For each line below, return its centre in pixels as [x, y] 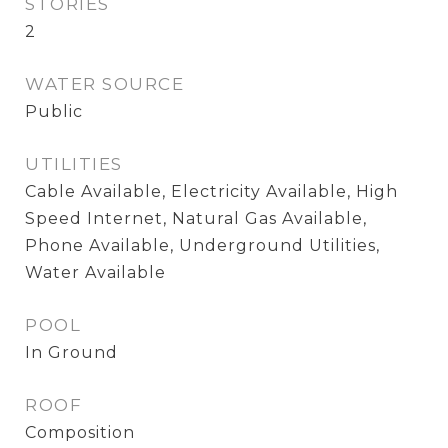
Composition [80, 432]
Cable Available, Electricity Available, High [211, 191]
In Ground [71, 352]
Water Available [95, 272]
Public [54, 111]
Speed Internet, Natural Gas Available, [196, 218]
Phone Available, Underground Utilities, [202, 245]
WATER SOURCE [104, 84]
